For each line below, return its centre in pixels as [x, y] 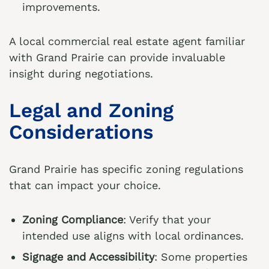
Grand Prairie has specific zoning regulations [126, 169]
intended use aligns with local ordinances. [133, 236]
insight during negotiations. [81, 74]
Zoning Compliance [73, 219]
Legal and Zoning [91, 110]
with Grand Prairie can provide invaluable [117, 57]
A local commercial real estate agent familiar [127, 41]
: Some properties [201, 257]
